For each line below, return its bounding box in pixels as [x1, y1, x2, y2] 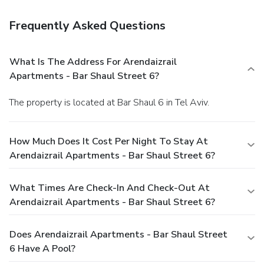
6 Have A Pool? [9, 242, 75, 255]
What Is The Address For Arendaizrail [9, 55, 177, 68]
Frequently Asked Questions [9, 17, 166, 34]
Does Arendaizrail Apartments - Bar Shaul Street [9, 227, 227, 241]
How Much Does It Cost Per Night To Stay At [9, 134, 208, 148]
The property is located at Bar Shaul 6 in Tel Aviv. [14, 95, 209, 109]
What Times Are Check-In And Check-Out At [9, 181, 210, 194]
